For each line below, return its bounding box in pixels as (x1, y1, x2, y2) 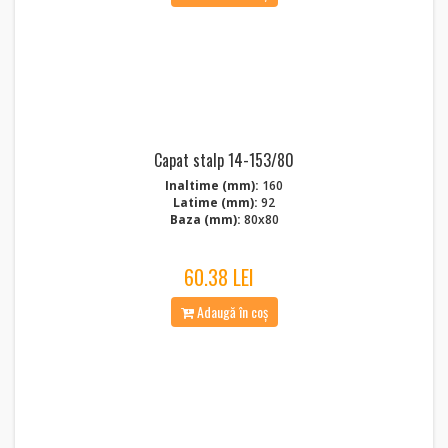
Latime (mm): (173, 194, 258, 211)
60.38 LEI (184, 262, 254, 292)
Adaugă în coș (193, 301, 268, 322)
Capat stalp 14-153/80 (154, 148, 294, 172)
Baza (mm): (169, 211, 241, 228)
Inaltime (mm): (165, 177, 259, 194)
